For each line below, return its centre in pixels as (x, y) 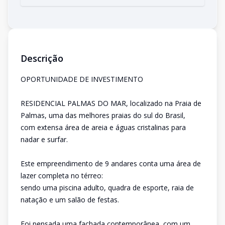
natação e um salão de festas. (70, 200)
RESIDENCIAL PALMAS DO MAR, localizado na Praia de (111, 103)
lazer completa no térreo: (62, 176)
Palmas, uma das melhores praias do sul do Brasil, (103, 115)
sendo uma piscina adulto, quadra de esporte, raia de (107, 188)
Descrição (42, 58)
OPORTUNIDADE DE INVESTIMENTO (82, 79)
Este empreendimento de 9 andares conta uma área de (111, 163)
